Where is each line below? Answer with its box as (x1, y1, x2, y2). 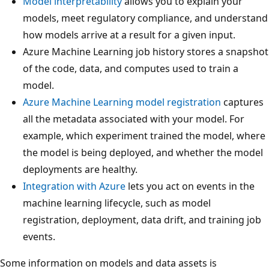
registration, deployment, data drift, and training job (23, 213, 261, 226)
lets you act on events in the (125, 179, 255, 193)
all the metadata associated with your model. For (23, 112, 244, 125)
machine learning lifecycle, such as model (23, 196, 211, 210)
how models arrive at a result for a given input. (23, 28, 235, 41)
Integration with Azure (23, 179, 125, 193)
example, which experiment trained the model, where (23, 128, 265, 142)
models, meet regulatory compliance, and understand (23, 11, 268, 25)
